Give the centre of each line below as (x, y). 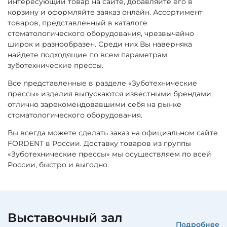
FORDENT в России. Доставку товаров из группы (99, 143)
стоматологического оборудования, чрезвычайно (101, 33)
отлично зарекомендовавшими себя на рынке (94, 104)
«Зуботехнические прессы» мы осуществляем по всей (109, 154)
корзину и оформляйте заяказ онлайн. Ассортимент (105, 12)
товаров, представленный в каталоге (78, 23)
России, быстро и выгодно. (58, 164)
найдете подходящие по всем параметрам (87, 54)
